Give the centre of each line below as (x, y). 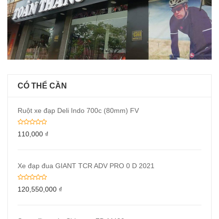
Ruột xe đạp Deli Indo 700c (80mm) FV (78, 110)
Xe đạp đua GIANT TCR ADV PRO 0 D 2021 (86, 165)
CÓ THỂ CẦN (42, 86)
